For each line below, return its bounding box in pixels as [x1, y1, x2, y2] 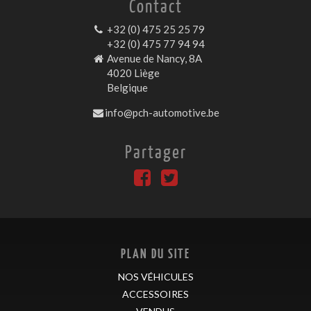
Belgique [105, 81, 149, 94]
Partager [124, 140, 187, 162]
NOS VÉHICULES [117, 271, 194, 283]
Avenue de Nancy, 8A [105, 51, 203, 65]
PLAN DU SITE [121, 245, 190, 261]
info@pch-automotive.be [105, 106, 220, 119]
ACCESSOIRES [122, 288, 189, 300]
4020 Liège [105, 66, 160, 79]
